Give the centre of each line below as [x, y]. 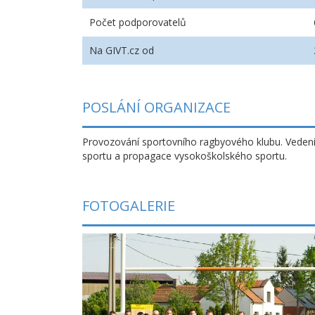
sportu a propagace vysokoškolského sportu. [185, 155]
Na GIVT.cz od [122, 50]
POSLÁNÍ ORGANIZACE [156, 107]
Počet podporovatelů [138, 22]
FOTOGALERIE [129, 205]
